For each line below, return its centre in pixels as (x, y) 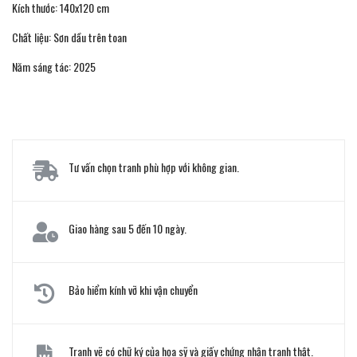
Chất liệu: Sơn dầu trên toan (69, 37)
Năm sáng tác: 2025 (54, 66)
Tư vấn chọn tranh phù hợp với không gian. (154, 167)
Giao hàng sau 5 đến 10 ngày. (127, 228)
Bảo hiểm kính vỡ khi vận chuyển (133, 289)
